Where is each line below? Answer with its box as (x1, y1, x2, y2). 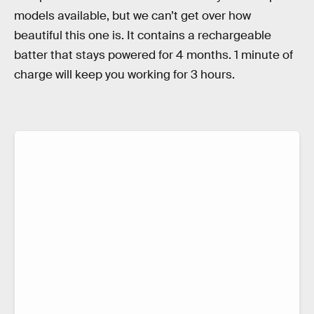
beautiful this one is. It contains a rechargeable (14, 28, 271, 43)
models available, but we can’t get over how (14, 8, 251, 24)
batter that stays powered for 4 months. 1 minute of (14, 48, 293, 63)
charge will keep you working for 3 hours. (14, 67, 235, 83)
